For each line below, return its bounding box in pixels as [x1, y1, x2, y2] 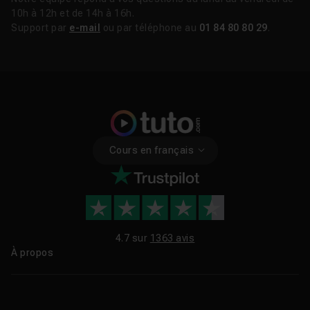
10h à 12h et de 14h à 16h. [11, 8, 134, 19]
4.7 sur [115, 232, 150, 244]
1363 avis [149, 232, 195, 244]
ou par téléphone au [100, 22, 199, 34]
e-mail [69, 22, 100, 34]
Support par [11, 22, 69, 34]
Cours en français [109, 144, 194, 156]
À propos [11, 247, 53, 259]
